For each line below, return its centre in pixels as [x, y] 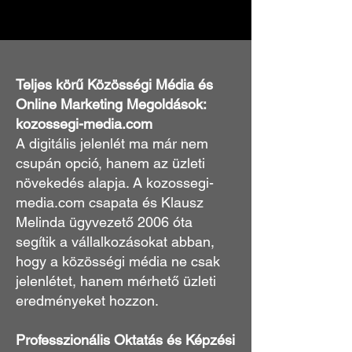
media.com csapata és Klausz [110, 202]
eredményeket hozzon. [87, 301]
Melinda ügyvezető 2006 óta [104, 222]
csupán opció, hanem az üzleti [110, 163]
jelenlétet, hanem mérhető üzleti [116, 281]
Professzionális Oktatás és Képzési [125, 340]
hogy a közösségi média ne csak [118, 261]
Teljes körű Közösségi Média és [114, 84]
